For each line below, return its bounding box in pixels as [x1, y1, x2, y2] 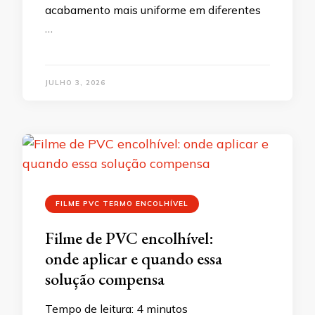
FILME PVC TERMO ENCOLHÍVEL [56, 199, 188, 208]
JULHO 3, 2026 [45, 78, 105, 87]
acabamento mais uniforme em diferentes [45, 3, 261, 17]
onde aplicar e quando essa [45, 247, 222, 269]
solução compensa [45, 268, 165, 290]
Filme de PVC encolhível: [45, 227, 214, 249]
